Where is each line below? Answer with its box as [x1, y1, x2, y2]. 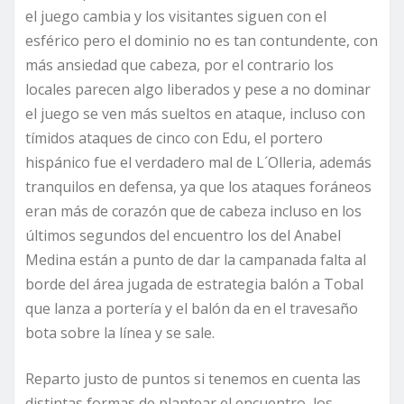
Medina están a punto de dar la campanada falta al [25, 250, 366, 271]
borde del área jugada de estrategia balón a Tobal [25, 274, 363, 295]
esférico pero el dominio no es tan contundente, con [25, 31, 378, 51]
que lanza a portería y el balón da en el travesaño [25, 298, 358, 319]
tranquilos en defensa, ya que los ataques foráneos [25, 177, 372, 197]
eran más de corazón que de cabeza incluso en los [25, 201, 362, 222]
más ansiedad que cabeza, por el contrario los [25, 55, 334, 76]
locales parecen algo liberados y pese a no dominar [25, 79, 371, 100]
